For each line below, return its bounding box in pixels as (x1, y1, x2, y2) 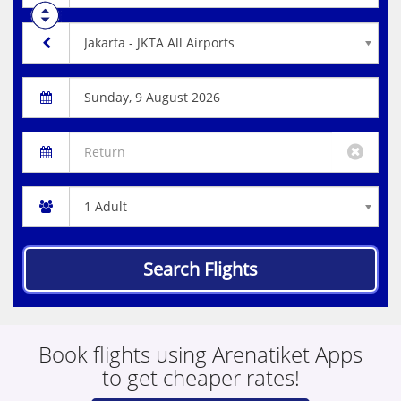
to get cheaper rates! (101, 362, 300, 392)
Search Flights (143, 256, 258, 281)
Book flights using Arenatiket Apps (38, 338, 363, 369)
